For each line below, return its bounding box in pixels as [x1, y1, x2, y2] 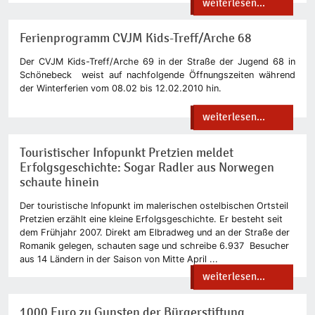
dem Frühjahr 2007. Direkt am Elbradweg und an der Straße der [20, 226, 290, 238]
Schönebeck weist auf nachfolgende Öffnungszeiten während [20, 69, 295, 80]
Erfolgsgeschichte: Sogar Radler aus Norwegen [20, 160, 274, 175]
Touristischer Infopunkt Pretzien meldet [20, 145, 233, 160]
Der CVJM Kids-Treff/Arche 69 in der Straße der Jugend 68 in [20, 56, 295, 67]
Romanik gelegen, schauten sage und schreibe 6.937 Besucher [20, 240, 289, 251]
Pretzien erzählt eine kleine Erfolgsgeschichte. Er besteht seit [20, 213, 283, 224]
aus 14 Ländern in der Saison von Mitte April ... [20, 253, 218, 264]
